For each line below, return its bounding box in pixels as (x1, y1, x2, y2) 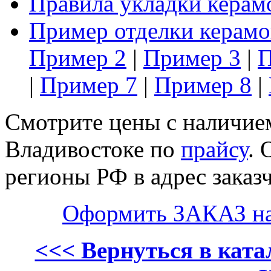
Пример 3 (143, 44, 241, 71)
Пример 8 (154, 71, 252, 98)
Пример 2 (29, 44, 126, 71)
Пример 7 (40, 71, 137, 98)
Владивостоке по (5, 135, 181, 162)
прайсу (181, 135, 248, 162)
